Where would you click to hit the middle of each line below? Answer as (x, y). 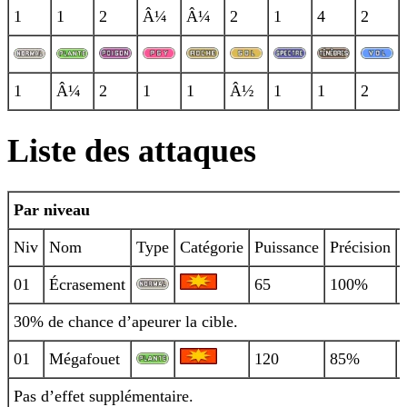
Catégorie (212, 248)
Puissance (287, 248)
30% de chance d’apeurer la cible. (126, 322)
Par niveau (52, 210)
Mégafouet (84, 359)
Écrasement (87, 285)
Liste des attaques (132, 151)
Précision (360, 248)
